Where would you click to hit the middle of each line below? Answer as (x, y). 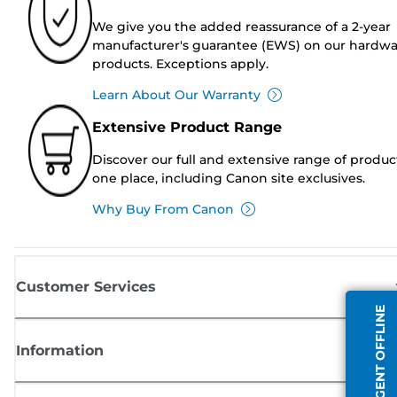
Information (60, 350)
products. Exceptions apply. (180, 63)
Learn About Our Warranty (176, 94)
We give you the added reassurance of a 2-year (241, 26)
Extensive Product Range (187, 127)
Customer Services (86, 286)
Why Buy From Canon (163, 209)
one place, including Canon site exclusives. (229, 178)
